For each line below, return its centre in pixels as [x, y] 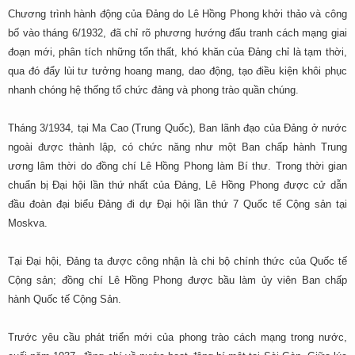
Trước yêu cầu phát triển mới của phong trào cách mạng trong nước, [177, 337]
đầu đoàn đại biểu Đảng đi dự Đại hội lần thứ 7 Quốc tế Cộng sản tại [177, 204]
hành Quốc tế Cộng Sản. [65, 299]
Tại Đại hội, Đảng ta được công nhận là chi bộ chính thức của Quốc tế [177, 261]
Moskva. [28, 223]
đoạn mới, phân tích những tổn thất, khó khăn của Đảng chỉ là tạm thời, [177, 52]
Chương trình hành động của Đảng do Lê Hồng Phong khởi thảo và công [177, 14]
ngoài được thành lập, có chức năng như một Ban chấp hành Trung [177, 147]
